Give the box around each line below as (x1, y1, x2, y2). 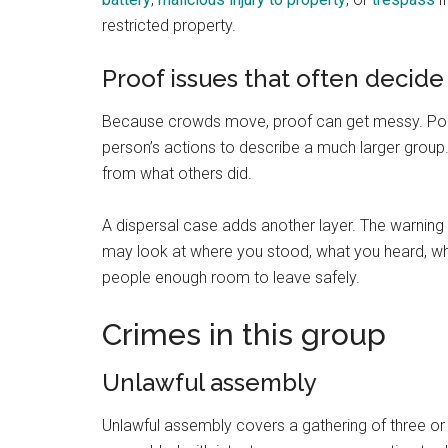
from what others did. (102, 164, 252, 183)
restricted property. (102, 16, 236, 35)
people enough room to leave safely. (102, 268, 360, 287)
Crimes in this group (102, 317, 386, 352)
